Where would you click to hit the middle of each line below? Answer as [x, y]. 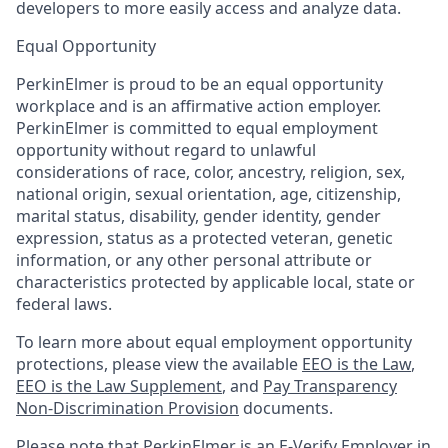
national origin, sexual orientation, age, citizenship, [208, 193]
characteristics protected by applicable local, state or [215, 281]
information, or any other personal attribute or [194, 259]
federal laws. [64, 303]
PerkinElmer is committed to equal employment [197, 127]
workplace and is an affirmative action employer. [198, 105]
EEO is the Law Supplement [119, 385]
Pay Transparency [330, 385]
